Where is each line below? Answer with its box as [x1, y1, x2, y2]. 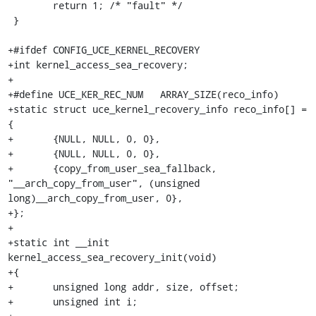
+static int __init [7, 235, 109, 249]
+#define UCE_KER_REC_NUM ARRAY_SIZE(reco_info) [7, 87, 279, 101]
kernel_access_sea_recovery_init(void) [7, 250, 217, 264]
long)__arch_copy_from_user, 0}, [7, 190, 183, 205]
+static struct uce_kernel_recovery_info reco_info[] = [7, 102, 307, 116]
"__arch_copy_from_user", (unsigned [7, 176, 200, 190]
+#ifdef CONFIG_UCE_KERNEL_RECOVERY [7, 42, 200, 56]
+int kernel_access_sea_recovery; [7, 57, 188, 71]
